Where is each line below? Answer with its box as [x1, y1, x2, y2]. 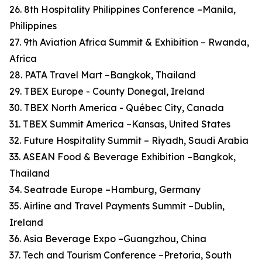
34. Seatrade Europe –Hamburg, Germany [9, 184, 201, 196]
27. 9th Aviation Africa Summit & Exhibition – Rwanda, [9, 36, 249, 49]
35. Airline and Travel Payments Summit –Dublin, [9, 200, 225, 212]
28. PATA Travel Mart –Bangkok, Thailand [9, 69, 196, 81]
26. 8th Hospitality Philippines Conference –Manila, [9, 4, 236, 16]
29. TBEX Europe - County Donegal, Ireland [9, 85, 205, 98]
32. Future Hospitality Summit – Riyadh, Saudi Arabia [9, 135, 249, 147]
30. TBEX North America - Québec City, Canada [9, 102, 224, 114]
